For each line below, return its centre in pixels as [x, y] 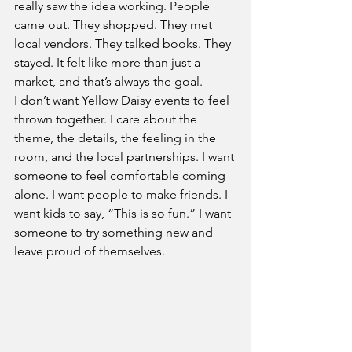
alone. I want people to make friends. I [123, 194]
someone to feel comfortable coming [121, 175]
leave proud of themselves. [90, 251]
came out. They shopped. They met [115, 24]
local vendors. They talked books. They [124, 43]
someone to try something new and [115, 232]
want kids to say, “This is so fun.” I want [124, 213]
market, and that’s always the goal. [108, 81]
